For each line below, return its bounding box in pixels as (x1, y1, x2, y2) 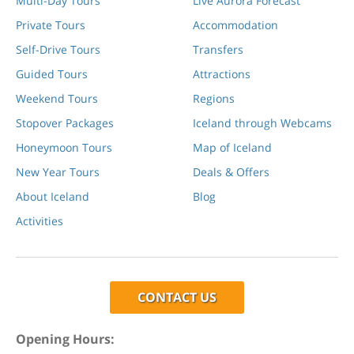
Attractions (193, 66, 250, 82)
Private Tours (16, 17, 85, 33)
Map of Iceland (193, 140, 272, 156)
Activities (16, 213, 63, 229)
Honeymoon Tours (16, 140, 112, 156)
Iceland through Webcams (193, 115, 332, 131)
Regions (193, 91, 235, 107)
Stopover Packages (16, 115, 114, 131)
